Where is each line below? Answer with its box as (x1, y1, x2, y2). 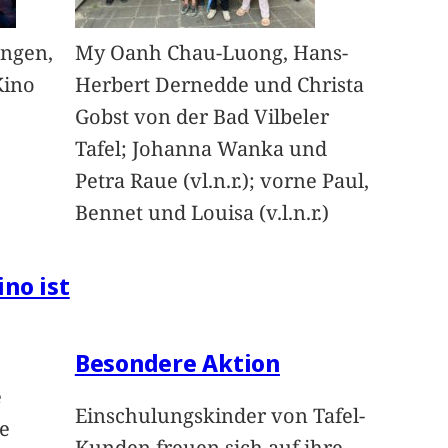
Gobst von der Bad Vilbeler (74, 103, 329, 131)
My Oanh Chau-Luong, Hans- (74, 39, 348, 67)
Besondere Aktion (74, 346, 280, 380)
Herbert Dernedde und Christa (74, 71, 364, 99)
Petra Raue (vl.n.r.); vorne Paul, (74, 167, 369, 195)
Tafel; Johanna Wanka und (74, 135, 327, 163)
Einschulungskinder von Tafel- (74, 402, 365, 430)
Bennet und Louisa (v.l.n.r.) (74, 199, 329, 227)
